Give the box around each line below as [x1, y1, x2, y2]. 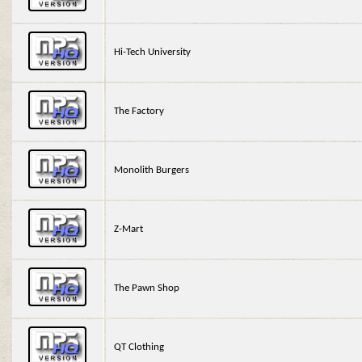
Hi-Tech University [114, 47, 192, 58]
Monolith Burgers [114, 165, 190, 176]
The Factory [114, 106, 165, 117]
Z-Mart [114, 224, 144, 235]
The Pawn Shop [114, 283, 180, 294]
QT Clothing [114, 342, 165, 353]
